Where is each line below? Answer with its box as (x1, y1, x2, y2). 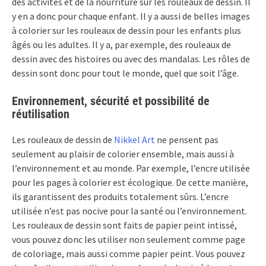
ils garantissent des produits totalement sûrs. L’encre (12, 191, 229, 203)
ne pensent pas (155, 134, 218, 146)
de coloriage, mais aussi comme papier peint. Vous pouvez (12, 248, 245, 260)
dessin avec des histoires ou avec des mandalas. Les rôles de (12, 53, 250, 65)
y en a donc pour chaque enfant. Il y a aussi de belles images (12, 10, 250, 23)
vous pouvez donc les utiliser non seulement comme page (12, 233, 245, 246)
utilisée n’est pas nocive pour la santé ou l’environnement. (12, 205, 247, 217)
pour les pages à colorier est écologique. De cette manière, (12, 176, 248, 189)
